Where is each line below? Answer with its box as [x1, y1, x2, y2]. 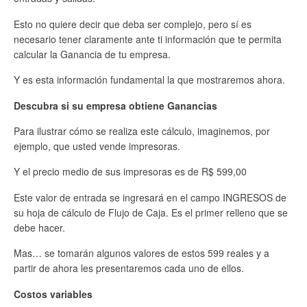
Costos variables [14, 286, 93, 301]
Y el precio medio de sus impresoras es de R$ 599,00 [14, 164, 247, 179]
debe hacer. [14, 220, 65, 234]
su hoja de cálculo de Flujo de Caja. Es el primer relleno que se [14, 205, 288, 219]
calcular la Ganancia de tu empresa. [14, 47, 171, 61]
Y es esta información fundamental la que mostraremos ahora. [14, 73, 285, 87]
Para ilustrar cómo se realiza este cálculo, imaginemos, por [14, 124, 270, 138]
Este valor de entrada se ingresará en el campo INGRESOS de [14, 190, 286, 204]
